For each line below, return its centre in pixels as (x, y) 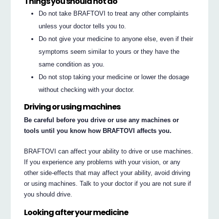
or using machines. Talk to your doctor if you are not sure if (108, 183)
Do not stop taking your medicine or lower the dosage (114, 77)
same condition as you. (72, 64)
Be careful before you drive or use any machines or (102, 120)
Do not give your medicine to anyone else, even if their (116, 39)
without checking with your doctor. (87, 89)
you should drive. (48, 194)
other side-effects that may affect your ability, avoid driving (107, 173)
